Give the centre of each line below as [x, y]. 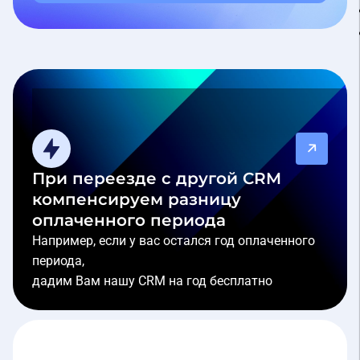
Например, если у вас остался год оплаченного [174, 241]
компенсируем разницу [137, 200]
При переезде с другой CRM [157, 179]
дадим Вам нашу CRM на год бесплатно [152, 281]
